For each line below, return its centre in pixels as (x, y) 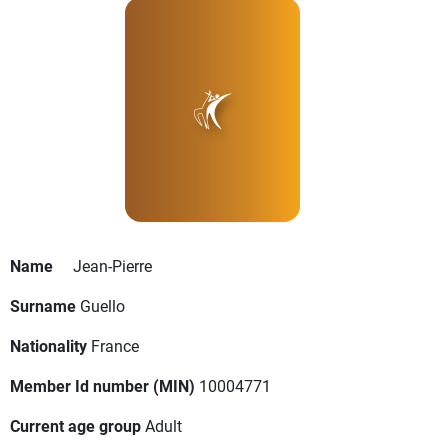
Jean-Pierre (112, 266)
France (115, 346)
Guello (102, 306)
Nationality (48, 346)
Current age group (75, 426)
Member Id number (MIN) (102, 386)
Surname (43, 306)
